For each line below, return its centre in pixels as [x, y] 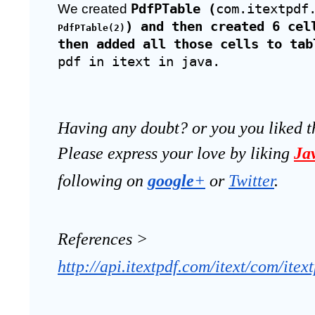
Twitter [251, 181]
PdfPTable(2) [91, 28]
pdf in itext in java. [139, 62]
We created [94, 9]
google [171, 181]
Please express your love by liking [176, 153]
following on [101, 181]
